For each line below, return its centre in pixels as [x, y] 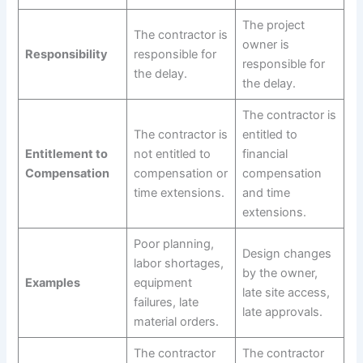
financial [265, 154]
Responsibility [66, 55]
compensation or [180, 174]
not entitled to [172, 154]
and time [266, 193]
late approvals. [282, 312]
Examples [52, 283]
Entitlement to [66, 154]
